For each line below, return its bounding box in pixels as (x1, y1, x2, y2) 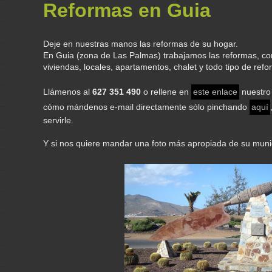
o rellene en (141, 87, 192, 97)
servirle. (43, 115, 74, 125)
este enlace (193, 87, 238, 97)
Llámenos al (43, 87, 93, 97)
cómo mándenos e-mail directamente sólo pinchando (43, 102, 250, 112)
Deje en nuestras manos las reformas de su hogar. (43, 39, 239, 49)
